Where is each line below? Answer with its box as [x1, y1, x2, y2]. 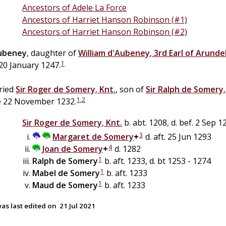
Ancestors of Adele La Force [22, 2, 127, 13]
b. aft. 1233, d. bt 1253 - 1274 [102, 155, 211, 166]
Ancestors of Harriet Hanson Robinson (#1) [22, 14, 187, 25]
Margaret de [52, 131, 102, 142]
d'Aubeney [107, 47, 150, 59]
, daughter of [27, 47, 78, 59]
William [78, 47, 105, 59]
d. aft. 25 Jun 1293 [143, 131, 211, 142]
